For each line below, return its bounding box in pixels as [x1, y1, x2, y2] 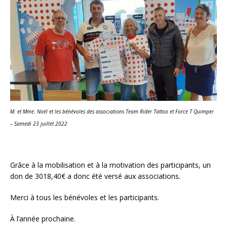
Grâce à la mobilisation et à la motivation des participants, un [10, 160, 211, 170]
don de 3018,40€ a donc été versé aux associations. [10, 171, 182, 181]
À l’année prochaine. [10, 213, 75, 223]
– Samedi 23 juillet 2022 [10, 120, 67, 128]
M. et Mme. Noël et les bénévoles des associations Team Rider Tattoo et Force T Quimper [10, 108, 214, 116]
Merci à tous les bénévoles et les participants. [10, 192, 159, 202]
